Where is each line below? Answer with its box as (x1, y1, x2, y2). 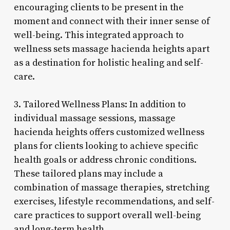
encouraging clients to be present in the (13, 1, 184, 13)
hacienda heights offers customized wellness (13, 126, 204, 138)
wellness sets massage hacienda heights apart (13, 43, 209, 55)
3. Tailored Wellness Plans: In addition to (13, 98, 186, 110)
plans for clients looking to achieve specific (13, 140, 198, 152)
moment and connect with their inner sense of (13, 15, 210, 27)
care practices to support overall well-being (13, 209, 201, 221)
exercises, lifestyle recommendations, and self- (13, 195, 215, 207)
